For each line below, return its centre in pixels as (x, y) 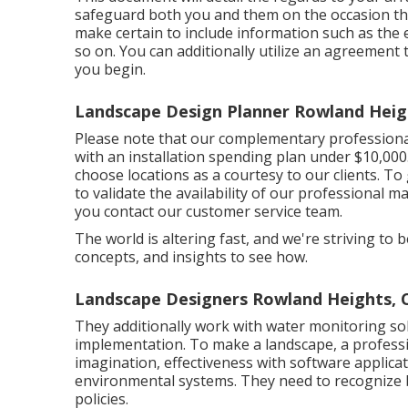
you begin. (110, 69)
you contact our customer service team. (209, 211)
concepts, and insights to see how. (191, 257)
